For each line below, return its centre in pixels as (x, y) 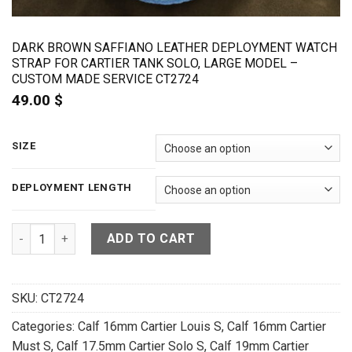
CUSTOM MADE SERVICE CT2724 (105, 79)
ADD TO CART (151, 239)
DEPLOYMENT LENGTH (72, 188)
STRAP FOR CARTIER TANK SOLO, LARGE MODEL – (154, 63)
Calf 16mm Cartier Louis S (149, 327)
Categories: (44, 327)
